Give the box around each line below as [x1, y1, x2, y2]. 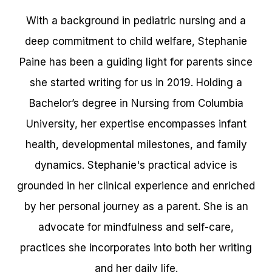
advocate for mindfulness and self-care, [38, 221, 234, 234]
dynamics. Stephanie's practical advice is [35, 159, 237, 172]
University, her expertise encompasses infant [25, 118, 246, 131]
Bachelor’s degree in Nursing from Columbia [29, 97, 243, 110]
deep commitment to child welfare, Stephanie [25, 35, 247, 48]
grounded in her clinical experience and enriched [17, 180, 255, 192]
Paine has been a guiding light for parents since [19, 56, 253, 69]
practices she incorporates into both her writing [20, 242, 252, 254]
